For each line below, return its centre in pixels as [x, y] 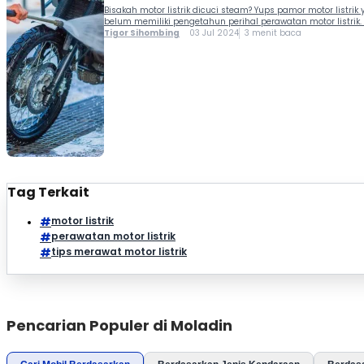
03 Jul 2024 [209, 32]
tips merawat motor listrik [119, 251]
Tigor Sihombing [142, 32]
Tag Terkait [48, 192]
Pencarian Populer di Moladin [119, 325]
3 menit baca [273, 32]
